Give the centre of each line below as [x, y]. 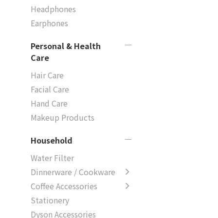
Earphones [49, 23]
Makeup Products [63, 117]
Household [52, 140]
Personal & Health [66, 46]
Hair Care [47, 75]
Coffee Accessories [64, 186]
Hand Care [49, 103]
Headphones [53, 9]
